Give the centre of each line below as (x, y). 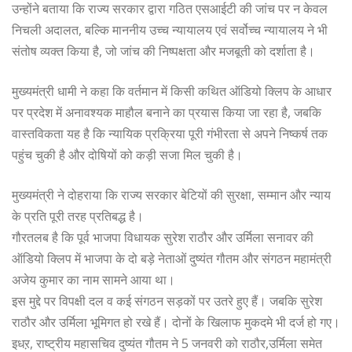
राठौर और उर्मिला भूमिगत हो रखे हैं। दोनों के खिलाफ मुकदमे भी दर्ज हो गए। (176, 322)
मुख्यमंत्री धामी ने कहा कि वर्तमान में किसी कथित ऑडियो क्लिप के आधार (172, 91)
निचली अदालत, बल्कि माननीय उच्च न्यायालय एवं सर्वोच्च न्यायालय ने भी (170, 29)
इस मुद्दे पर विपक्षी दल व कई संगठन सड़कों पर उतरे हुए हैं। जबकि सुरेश (167, 301)
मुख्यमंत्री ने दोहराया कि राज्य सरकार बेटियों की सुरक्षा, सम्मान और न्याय (171, 194)
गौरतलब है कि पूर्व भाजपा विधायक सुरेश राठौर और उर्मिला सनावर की (163, 237)
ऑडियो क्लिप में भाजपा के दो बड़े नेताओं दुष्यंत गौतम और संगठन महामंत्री (172, 258)
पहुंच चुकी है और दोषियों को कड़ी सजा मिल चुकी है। (127, 154)
